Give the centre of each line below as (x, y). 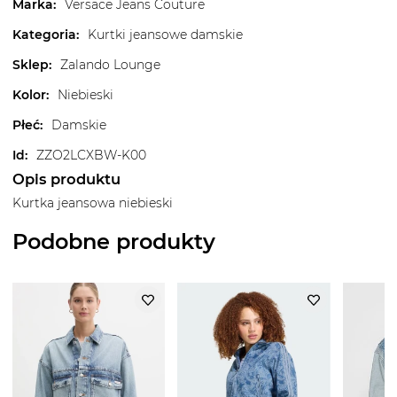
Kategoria (44, 35)
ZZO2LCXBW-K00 (91, 156)
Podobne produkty (114, 242)
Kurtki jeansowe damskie (165, 35)
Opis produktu (66, 179)
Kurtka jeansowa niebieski (93, 203)
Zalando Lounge (110, 65)
